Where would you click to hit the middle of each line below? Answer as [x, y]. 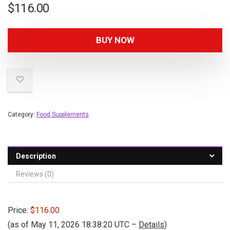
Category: [22, 115]
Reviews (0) [35, 174]
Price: [19, 210]
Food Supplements [63, 115]
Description [36, 156]
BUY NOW [115, 40]
